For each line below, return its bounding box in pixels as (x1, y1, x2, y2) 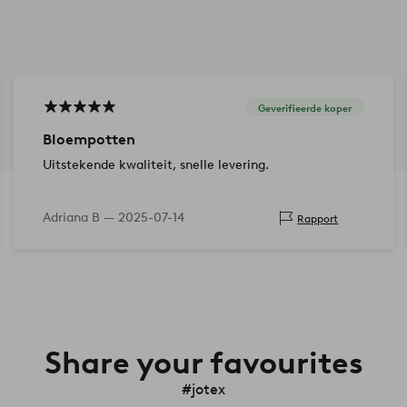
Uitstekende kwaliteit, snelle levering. (42, 157, 269, 174)
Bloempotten (42, 131, 135, 149)
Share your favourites (44, 343, 363, 382)
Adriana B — (42, 210, 118, 226)
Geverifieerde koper (258, 101, 352, 114)
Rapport (297, 211, 339, 225)
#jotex (182, 381, 225, 399)
